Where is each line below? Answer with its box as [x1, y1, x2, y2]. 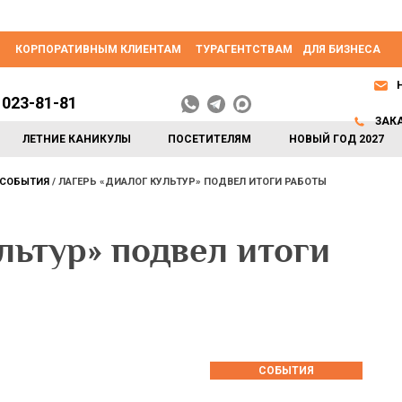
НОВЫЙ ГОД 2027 [288, 133, 384, 145]
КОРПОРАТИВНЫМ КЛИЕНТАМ [15, 43, 181, 56]
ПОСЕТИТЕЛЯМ [168, 133, 252, 145]
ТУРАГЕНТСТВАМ [196, 43, 293, 56]
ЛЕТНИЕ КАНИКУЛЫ [22, 133, 132, 145]
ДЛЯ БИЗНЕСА [302, 43, 380, 56]
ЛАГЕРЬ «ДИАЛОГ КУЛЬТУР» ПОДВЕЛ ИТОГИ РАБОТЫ [58, 176, 327, 188]
